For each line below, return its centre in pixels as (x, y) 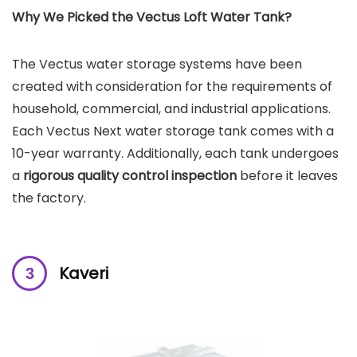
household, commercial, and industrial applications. (171, 108)
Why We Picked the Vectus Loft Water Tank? (152, 17)
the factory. (49, 198)
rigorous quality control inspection (130, 175)
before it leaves (287, 175)
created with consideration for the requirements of (172, 86)
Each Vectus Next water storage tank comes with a (173, 131)
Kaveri (84, 273)
